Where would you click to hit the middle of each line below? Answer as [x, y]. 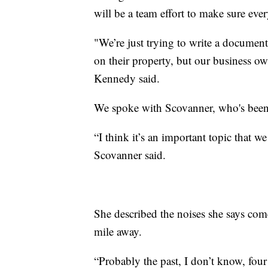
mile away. [118, 232]
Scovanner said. [130, 155]
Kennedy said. [127, 78]
